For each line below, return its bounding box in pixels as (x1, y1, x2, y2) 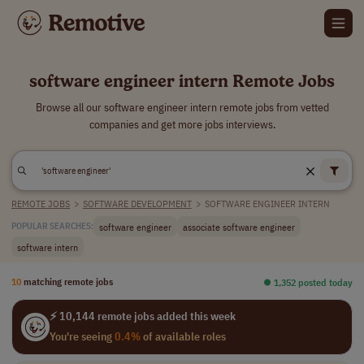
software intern (17, 240, 78, 253)
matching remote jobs (24, 275, 113, 288)
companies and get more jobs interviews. (89, 117, 275, 132)
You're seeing (49, 329, 115, 344)
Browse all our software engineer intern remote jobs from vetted (35, 100, 329, 115)
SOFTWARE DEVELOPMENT (82, 197, 192, 210)
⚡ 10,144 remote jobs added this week (49, 309, 236, 323)
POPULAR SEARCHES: (11, 220, 93, 232)
